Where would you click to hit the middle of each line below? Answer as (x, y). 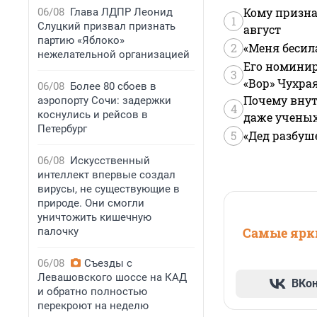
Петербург (62, 129)
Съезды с (108, 263)
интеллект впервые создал (106, 175)
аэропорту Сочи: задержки (104, 100)
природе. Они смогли (91, 203)
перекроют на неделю (93, 306)
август (262, 30)
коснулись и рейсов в (93, 115)
